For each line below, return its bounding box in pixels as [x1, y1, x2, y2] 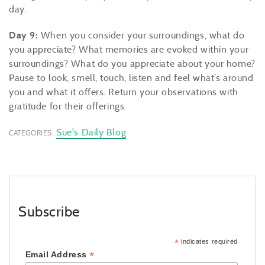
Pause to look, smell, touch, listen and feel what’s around [9, 72, 254, 83]
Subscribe [18, 203, 80, 220]
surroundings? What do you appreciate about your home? [9, 58, 256, 69]
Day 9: [9, 30, 38, 41]
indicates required [179, 238, 238, 245]
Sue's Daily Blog [56, 127, 127, 138]
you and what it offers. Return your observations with [9, 86, 238, 98]
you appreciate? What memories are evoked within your [9, 44, 249, 55]
